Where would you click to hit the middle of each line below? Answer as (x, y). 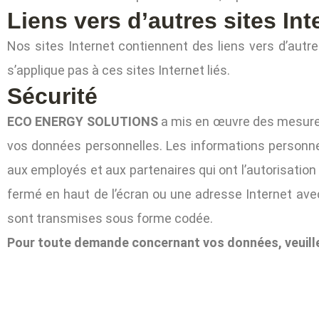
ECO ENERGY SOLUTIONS (83, 121)
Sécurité (52, 96)
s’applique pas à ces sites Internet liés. (119, 70)
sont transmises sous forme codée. (110, 218)
